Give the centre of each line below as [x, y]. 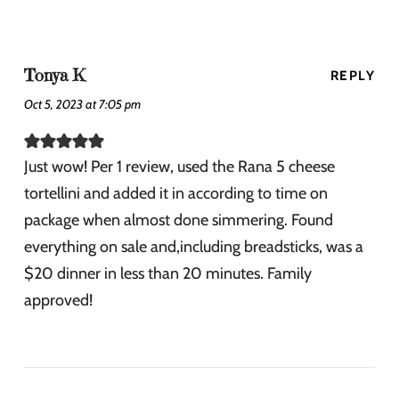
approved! [58, 301]
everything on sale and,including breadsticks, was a [194, 247]
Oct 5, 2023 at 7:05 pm [82, 105]
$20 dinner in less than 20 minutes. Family [168, 274]
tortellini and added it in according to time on [176, 194]
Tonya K [54, 76]
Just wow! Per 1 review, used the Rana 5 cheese [179, 167]
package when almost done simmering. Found [179, 220]
